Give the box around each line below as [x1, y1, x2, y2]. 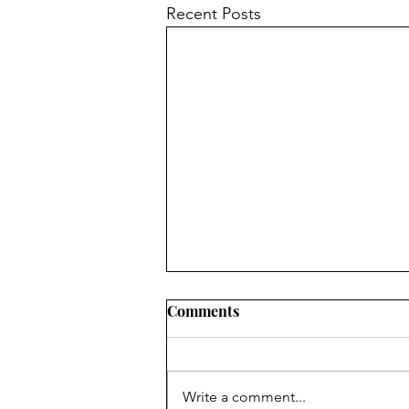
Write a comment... [183, 387, 306, 405]
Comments [167, 300, 239, 320]
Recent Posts [166, 4, 261, 25]
